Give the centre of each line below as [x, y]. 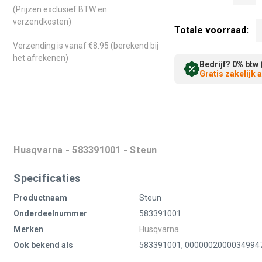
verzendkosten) [42, 22]
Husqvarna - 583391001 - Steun [85, 150]
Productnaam [41, 197]
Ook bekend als [44, 245]
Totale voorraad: [211, 30]
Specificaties [47, 178]
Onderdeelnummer [51, 213]
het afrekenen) [41, 58]
